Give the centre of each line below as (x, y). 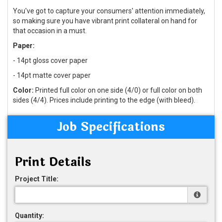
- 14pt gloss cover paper (50, 60)
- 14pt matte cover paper (52, 75)
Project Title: (37, 179)
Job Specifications (111, 127)
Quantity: (29, 215)
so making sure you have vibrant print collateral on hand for (105, 21)
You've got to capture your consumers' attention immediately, (109, 11)
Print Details (53, 162)
